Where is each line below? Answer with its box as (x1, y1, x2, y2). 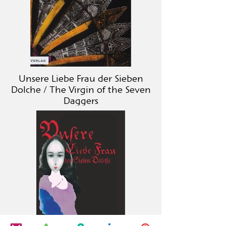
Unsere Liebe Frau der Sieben (18, 75, 143, 84)
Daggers (63, 97, 98, 106)
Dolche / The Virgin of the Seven (11, 86, 151, 95)
